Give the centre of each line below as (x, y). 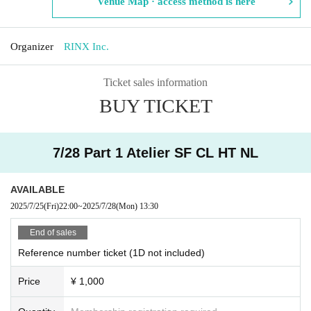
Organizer (32, 46)
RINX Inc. (86, 46)
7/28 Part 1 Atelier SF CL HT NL (155, 152)
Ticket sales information (155, 82)
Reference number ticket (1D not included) (111, 252)
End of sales (53, 232)
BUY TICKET (155, 106)
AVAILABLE (37, 189)
